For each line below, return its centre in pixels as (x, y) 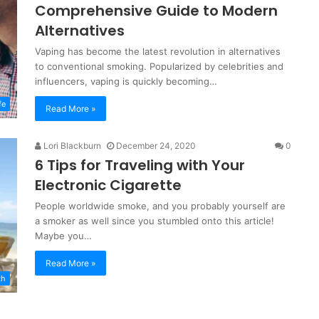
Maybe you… (63, 236)
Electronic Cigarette (108, 185)
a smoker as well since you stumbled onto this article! (155, 221)
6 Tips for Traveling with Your (140, 165)
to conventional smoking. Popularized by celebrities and (159, 66)
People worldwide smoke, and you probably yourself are (160, 206)
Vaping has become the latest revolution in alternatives (158, 51)
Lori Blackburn (71, 146)
